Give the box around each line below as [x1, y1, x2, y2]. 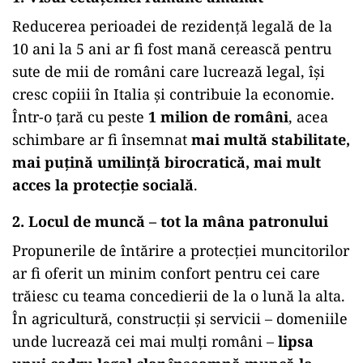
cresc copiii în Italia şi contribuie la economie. [12, 84, 335, 105]
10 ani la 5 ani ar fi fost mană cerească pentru [12, 39, 331, 59]
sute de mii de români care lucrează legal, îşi [12, 62, 325, 82]
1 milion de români [148, 107, 288, 127]
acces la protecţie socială [12, 175, 194, 195]
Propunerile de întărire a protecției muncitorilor [12, 241, 349, 261]
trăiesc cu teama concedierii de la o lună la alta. [12, 286, 345, 306]
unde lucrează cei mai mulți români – [12, 331, 278, 352]
